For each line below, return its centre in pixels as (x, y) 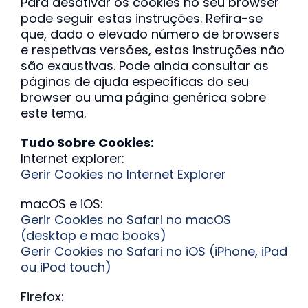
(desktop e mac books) (93, 235)
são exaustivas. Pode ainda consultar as (144, 66)
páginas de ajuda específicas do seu (134, 81)
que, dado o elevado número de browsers (150, 34)
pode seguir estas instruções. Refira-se (141, 18)
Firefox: (42, 297)
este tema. (53, 113)
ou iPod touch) (66, 267)
